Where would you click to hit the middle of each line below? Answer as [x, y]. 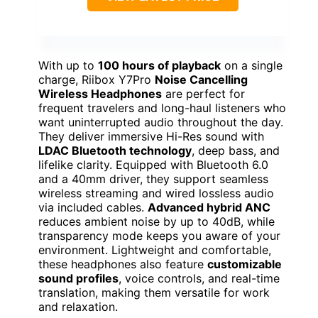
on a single [252, 66]
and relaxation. [78, 307]
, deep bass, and [236, 151]
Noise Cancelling [201, 80]
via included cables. [93, 208]
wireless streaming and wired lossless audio [156, 193]
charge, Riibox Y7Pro [97, 80]
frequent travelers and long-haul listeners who [162, 108]
